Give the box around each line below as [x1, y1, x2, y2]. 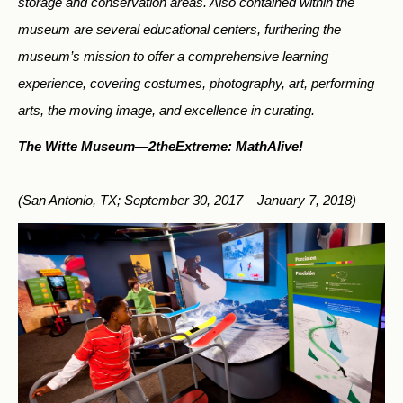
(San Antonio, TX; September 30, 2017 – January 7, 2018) [18, 193, 356, 209]
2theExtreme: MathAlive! [148, 139, 303, 155]
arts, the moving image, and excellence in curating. [18, 103, 315, 119]
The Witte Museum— [18, 139, 148, 155]
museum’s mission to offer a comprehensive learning [18, 49, 328, 65]
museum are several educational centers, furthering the [18, 22, 341, 38]
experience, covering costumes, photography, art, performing [18, 76, 374, 92]
